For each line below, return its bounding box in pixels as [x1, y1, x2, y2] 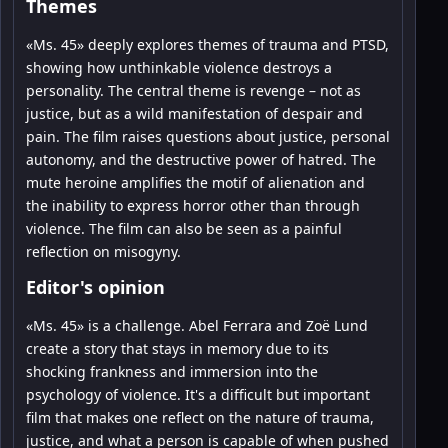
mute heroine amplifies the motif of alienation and [26, 172, 365, 192]
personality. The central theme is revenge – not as [26, 80, 361, 100]
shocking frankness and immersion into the [26, 361, 318, 381]
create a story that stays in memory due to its [26, 338, 329, 358]
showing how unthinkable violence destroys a [26, 57, 332, 77]
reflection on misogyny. [26, 241, 181, 261]
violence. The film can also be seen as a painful [26, 218, 342, 238]
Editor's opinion [26, 274, 165, 299]
